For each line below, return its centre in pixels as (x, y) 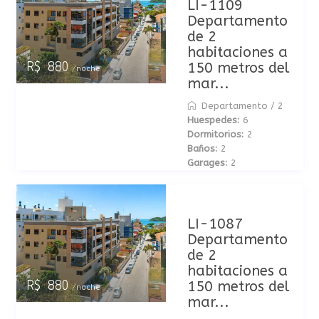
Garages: (207, 163)
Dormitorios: (215, 134)
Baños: (202, 148)
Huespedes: (213, 120)
